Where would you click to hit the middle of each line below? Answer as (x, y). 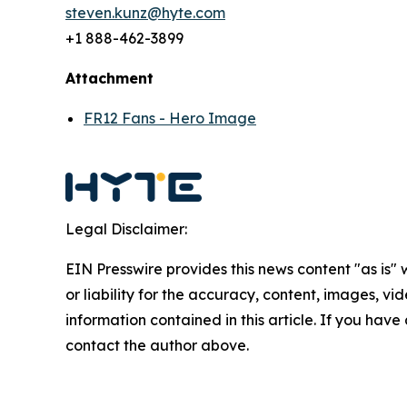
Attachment (109, 79)
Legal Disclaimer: (126, 229)
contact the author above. (157, 346)
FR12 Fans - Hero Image (170, 119)
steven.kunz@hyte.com (145, 13)
